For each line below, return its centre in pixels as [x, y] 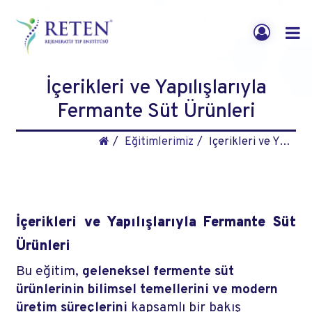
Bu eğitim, [49, 272]
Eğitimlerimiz [159, 142]
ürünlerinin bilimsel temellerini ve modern [147, 290]
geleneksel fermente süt [158, 272]
